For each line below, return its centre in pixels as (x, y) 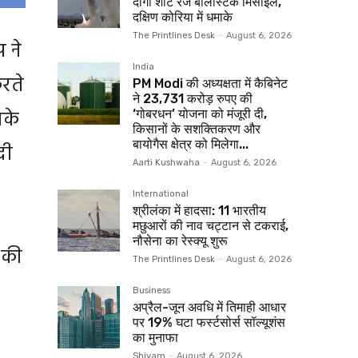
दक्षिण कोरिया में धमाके (183, 17)
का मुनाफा (155, 337)
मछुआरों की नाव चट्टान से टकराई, (211, 225)
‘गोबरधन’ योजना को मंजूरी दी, (200, 113)
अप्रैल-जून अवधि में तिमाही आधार (209, 307)
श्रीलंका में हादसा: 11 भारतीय (199, 210)
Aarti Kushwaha (166, 162)
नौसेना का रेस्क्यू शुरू (180, 241)
